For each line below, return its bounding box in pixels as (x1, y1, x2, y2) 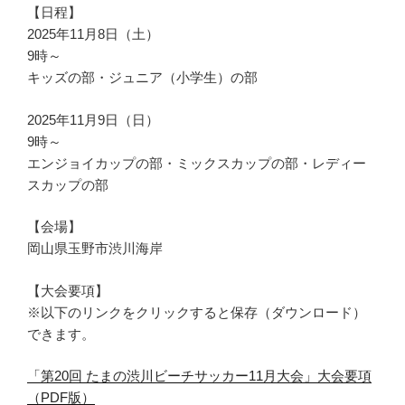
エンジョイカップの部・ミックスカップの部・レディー (27, 155, 366, 171)
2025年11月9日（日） (27, 111, 159, 127)
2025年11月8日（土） (27, 26, 159, 42)
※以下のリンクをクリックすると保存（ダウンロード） (27, 304, 366, 320)
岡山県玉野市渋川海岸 (27, 240, 163, 257)
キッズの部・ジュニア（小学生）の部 (27, 70, 258, 86)
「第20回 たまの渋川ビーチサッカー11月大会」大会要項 (27, 368, 372, 384)
